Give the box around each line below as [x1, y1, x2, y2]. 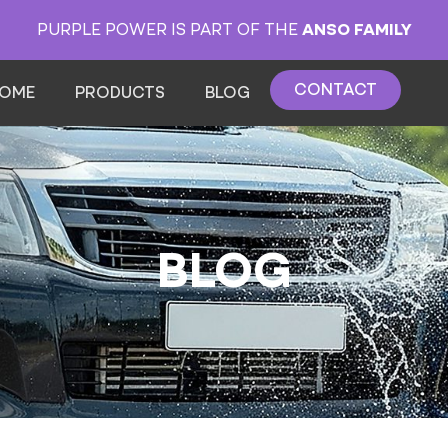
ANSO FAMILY [301, 21, 412, 39]
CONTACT [294, 81, 378, 99]
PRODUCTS [75, 84, 166, 102]
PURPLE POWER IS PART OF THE [36, 21, 302, 39]
